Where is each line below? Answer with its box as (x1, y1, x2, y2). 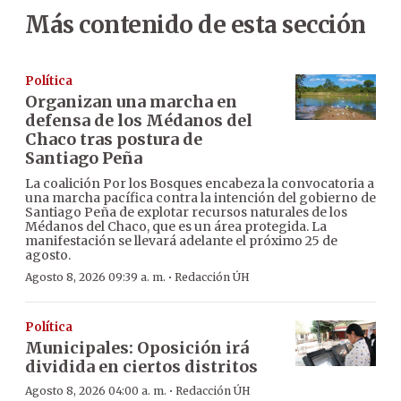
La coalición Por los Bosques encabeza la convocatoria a (25, 175, 374, 192)
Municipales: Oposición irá (25, 337, 249, 359)
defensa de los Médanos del (25, 110, 252, 132)
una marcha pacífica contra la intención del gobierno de (25, 190, 376, 207)
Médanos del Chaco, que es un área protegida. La (25, 218, 327, 235)
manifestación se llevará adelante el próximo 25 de (25, 233, 337, 250)
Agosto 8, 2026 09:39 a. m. (25, 270, 166, 285)
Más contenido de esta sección (25, 10, 366, 40)
